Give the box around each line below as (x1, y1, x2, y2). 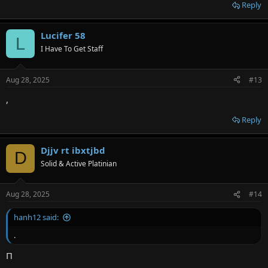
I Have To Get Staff (41, 44, 103, 54)
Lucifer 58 (41, 29, 86, 42)
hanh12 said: (14, 212, 59, 223)
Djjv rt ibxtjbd (41, 144, 105, 156)
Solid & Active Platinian (41, 158, 117, 169)
